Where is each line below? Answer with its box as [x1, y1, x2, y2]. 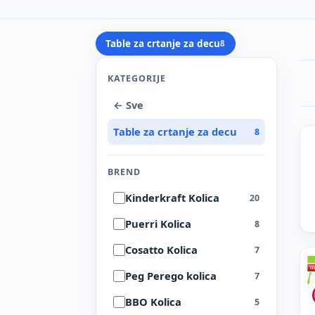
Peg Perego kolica [125, 269, 217, 283]
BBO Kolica [125, 295, 181, 309]
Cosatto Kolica [125, 243, 198, 257]
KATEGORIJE [108, 72, 166, 85]
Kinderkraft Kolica [125, 191, 219, 205]
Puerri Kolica [125, 217, 191, 231]
